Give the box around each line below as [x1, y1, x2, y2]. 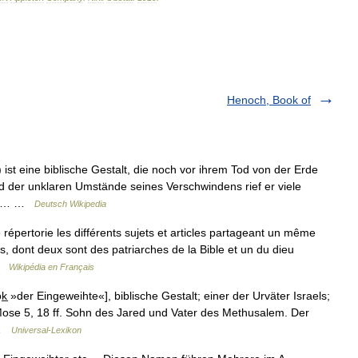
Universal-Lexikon [11, 324, 82, 335]
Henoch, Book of [227, 93, 311, 106]
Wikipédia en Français [9, 261, 94, 272]
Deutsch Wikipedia [34, 198, 106, 209]
